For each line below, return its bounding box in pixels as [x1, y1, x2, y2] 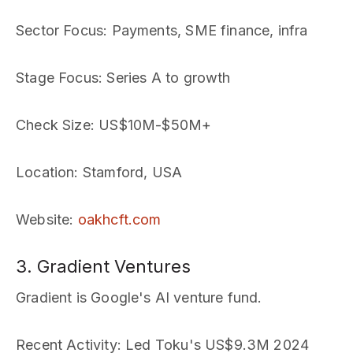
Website [16, 211, 70, 228]
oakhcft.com [77, 211, 162, 228]
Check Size [16, 117, 91, 133]
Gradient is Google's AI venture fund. [16, 289, 262, 306]
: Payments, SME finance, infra [103, 22, 308, 39]
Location [16, 164, 75, 180]
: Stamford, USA [74, 164, 183, 180]
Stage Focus [16, 69, 98, 86]
